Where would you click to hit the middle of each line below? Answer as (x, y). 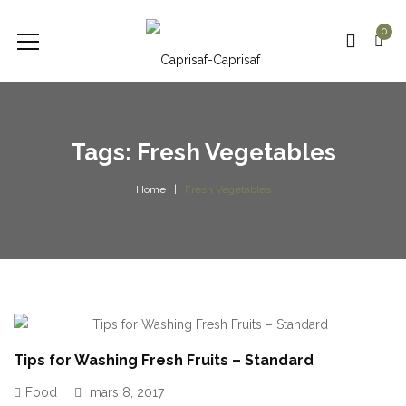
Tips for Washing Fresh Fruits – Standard (164, 360)
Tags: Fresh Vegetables (203, 152)
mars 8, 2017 (127, 392)
